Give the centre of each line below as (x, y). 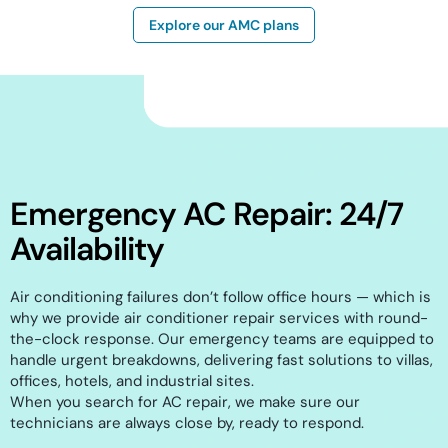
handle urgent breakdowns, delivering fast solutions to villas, (221, 360)
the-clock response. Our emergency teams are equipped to (222, 339)
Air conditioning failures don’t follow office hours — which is (220, 297)
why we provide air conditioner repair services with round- (219, 318)
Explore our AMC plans (224, 25)
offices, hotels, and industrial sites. (132, 381)
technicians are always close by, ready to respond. (187, 423)
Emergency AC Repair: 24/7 (207, 214)
